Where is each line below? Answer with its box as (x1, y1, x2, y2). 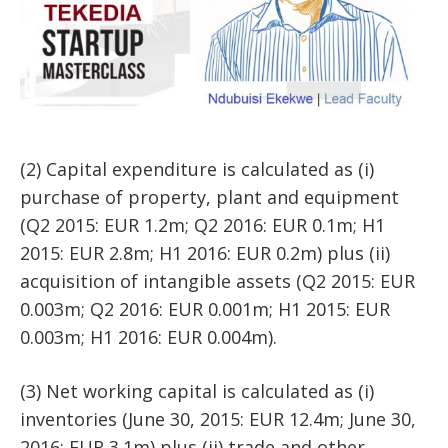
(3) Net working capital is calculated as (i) (20, 379, 374, 403)
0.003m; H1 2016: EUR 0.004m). (20, 325, 277, 349)
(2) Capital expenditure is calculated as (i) (20, 157, 374, 181)
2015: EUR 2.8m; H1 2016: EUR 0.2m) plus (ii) (20, 241, 390, 265)
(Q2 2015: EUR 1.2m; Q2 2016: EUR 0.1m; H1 (20, 213, 385, 237)
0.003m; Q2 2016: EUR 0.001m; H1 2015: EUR (20, 297, 390, 321)
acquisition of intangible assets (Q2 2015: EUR (20, 269, 415, 293)
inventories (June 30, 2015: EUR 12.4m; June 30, (20, 407, 416, 431)
